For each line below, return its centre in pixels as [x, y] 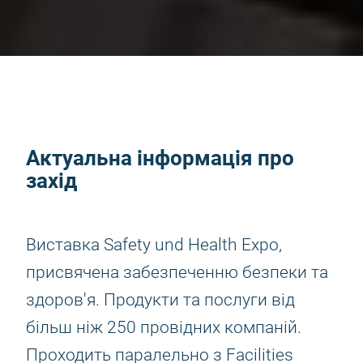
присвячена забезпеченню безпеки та [177, 272]
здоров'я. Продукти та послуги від [160, 300]
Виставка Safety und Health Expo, [154, 245]
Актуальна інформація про [160, 158]
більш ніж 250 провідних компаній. [164, 327]
